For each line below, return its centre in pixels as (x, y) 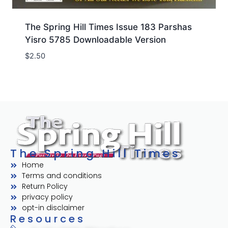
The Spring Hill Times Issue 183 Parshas (108, 27)
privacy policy (47, 197)
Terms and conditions (62, 176)
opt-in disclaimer (53, 208)
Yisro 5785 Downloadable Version (95, 39)
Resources (48, 219)
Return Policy (45, 187)
